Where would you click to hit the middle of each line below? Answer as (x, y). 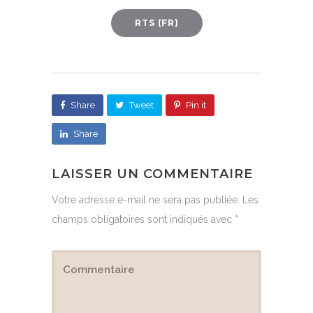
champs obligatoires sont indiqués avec (143, 220)
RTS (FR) (156, 23)
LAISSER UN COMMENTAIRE (152, 174)
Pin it (196, 105)
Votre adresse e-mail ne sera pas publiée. (146, 200)
